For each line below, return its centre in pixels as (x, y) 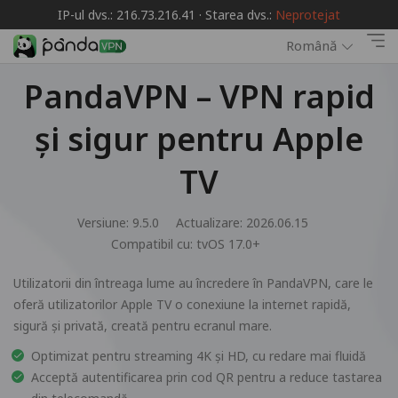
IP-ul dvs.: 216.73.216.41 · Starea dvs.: (167, 15)
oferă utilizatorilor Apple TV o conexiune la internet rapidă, (182, 304)
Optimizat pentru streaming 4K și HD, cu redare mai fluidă (199, 356)
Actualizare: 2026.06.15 (242, 223)
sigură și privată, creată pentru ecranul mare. (143, 326)
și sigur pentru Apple (199, 139)
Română (311, 46)
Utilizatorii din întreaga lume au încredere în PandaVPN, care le (193, 283)
